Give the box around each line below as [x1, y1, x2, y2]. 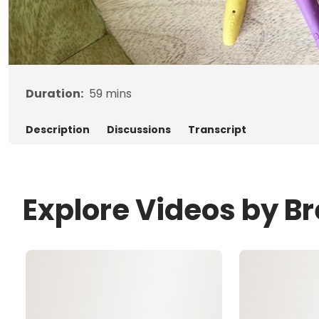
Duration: [26, 85, 83, 102]
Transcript [188, 122, 246, 137]
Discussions [107, 122, 171, 137]
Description [26, 122, 90, 137]
